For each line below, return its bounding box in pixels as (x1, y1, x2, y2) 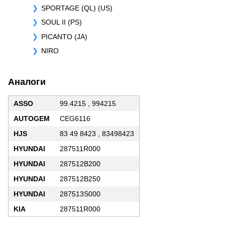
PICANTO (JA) (41, 32, 87, 41)
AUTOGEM (14, 114, 50, 123)
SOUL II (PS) (41, 18, 82, 27)
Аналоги (8, 76, 46, 87)
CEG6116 (60, 114, 90, 123)
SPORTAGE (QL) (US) (41, 4, 113, 13)
